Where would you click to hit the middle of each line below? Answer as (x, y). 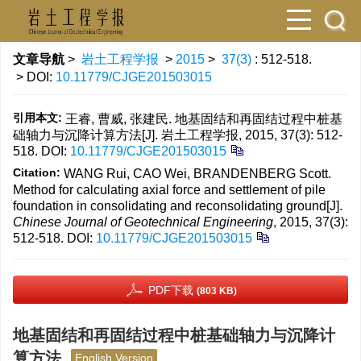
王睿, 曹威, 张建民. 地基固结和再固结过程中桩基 (204, 119)
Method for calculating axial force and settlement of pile (169, 190)
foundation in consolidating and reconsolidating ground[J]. (178, 206)
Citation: (37, 172)
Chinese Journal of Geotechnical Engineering (143, 222)
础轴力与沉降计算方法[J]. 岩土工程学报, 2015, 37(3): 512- (178, 135)
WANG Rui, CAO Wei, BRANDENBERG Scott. (197, 174)
